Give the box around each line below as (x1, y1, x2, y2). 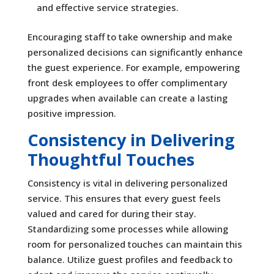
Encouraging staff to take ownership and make (27, 30, 232, 43)
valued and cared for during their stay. (27, 207, 196, 220)
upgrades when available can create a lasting (27, 91, 228, 104)
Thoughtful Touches (27, 147, 194, 171)
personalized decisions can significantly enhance (27, 45, 243, 58)
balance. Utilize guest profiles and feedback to (27, 253, 232, 265)
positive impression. (27, 106, 116, 119)
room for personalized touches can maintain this (27, 237, 242, 250)
